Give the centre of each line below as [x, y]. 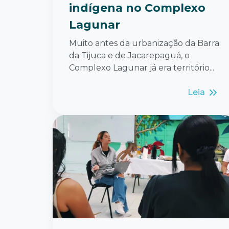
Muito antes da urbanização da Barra [144, 43]
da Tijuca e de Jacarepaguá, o [129, 55]
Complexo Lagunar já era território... [142, 67]
